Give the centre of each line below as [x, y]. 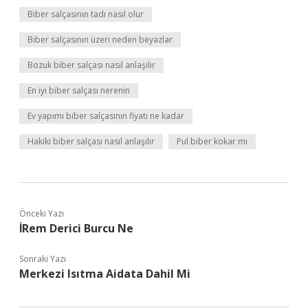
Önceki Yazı [42, 213]
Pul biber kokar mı [212, 141]
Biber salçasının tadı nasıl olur [86, 14]
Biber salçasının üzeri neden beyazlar [100, 40]
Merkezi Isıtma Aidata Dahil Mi [105, 274]
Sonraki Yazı [43, 259]
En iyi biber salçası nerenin [79, 90]
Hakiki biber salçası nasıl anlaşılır [91, 141]
